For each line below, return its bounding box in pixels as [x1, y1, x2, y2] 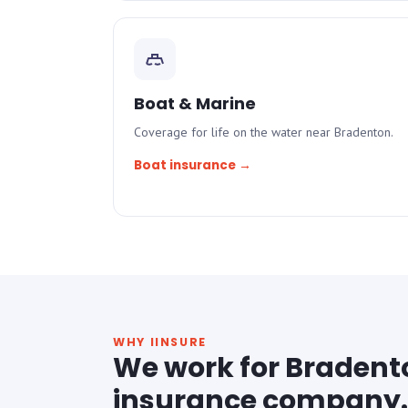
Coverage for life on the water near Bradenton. [134, 124, 393, 140]
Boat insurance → [134, 157, 251, 174]
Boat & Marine [134, 92, 256, 115]
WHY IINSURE [113, 334, 207, 350]
